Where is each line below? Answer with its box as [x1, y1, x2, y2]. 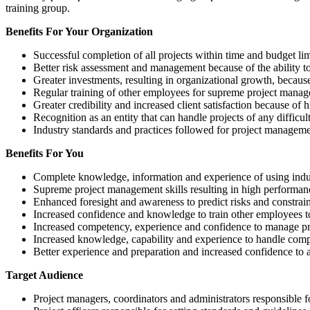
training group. [6, 1, 70, 14]
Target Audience [6, 268, 83, 281]
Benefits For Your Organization [6, 25, 153, 37]
